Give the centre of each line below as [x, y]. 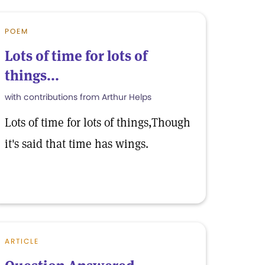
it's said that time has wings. [77, 144]
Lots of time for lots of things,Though [98, 122]
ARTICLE [22, 241]
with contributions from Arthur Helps [78, 97]
